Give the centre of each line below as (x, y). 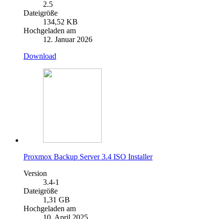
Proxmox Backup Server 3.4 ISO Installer (88, 157)
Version (35, 174)
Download (40, 56)
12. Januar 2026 (68, 40)
